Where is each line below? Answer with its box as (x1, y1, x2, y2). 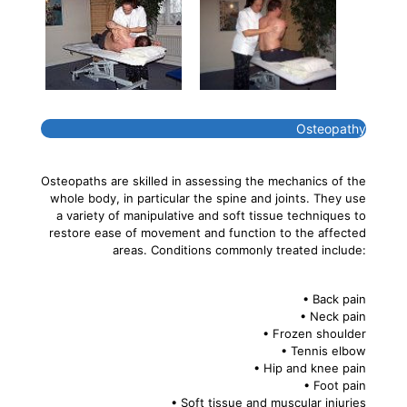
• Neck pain (300, 308, 366, 323)
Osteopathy (285, 120, 366, 136)
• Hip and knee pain (253, 360, 366, 375)
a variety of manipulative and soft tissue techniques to (56, 207, 366, 223)
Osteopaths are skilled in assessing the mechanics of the (41, 173, 366, 188)
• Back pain (303, 291, 366, 306)
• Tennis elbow (281, 342, 366, 358)
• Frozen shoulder (263, 325, 366, 341)
